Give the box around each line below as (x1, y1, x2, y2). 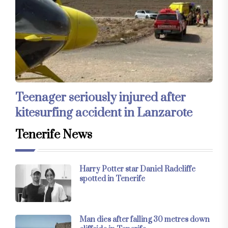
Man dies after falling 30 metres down (79, 214, 210, 224)
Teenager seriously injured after (15, 90, 186, 106)
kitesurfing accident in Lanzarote (15, 105, 192, 121)
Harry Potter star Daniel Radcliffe (79, 164, 195, 175)
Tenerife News (15, 127, 92, 143)
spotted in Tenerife (79, 174, 145, 184)
